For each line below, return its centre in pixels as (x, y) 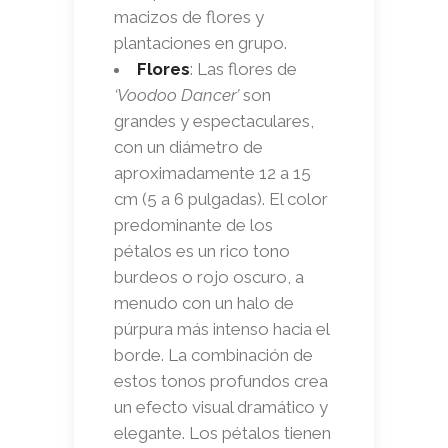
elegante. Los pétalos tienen (222, 432)
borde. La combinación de (213, 354)
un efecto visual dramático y (221, 406)
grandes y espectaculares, (214, 120)
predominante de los (193, 224)
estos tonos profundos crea (221, 380)
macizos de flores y (189, 16)
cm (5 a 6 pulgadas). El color (221, 198)
